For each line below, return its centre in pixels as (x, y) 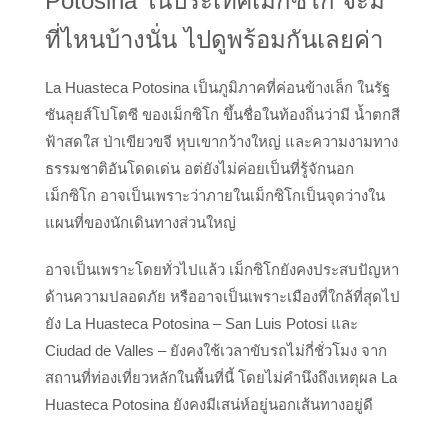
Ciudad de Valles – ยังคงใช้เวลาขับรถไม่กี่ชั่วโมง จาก (216, 350)
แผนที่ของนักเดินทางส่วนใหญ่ (140, 222)
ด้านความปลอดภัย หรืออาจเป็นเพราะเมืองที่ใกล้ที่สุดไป (222, 296)
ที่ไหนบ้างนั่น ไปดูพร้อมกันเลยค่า (214, 39)
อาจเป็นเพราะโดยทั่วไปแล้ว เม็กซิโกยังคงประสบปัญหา (222, 269)
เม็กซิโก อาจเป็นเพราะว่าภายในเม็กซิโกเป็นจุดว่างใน (215, 195)
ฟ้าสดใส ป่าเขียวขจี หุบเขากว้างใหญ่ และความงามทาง (221, 141)
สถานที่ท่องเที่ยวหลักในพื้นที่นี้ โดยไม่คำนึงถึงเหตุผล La (221, 377)
